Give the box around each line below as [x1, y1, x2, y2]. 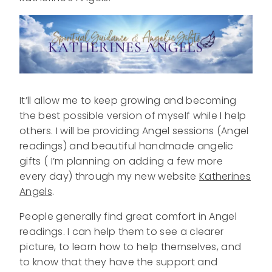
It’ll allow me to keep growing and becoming [19, 93, 237, 107]
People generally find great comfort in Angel [19, 209, 237, 223]
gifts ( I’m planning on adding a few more [19, 154, 223, 168]
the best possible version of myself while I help [19, 108, 246, 123]
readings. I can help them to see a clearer [19, 224, 224, 239]
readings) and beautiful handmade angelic [19, 138, 234, 153]
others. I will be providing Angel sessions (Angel [19, 123, 249, 138]
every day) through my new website [19, 169, 199, 183]
